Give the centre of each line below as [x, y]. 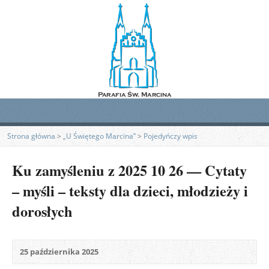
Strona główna [31, 136]
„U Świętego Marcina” [99, 136]
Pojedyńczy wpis [171, 136]
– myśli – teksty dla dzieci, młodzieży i [130, 191]
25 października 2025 [59, 252]
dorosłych [42, 211]
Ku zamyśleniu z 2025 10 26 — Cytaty [129, 170]
